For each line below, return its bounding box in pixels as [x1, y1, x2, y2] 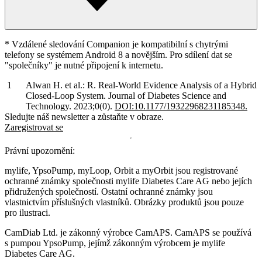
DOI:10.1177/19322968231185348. [115, 101, 247, 111]
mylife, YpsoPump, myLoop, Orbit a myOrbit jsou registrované [5, 165, 238, 175]
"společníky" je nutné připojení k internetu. [5, 60, 163, 70]
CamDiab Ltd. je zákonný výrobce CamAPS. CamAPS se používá [5, 227, 251, 237]
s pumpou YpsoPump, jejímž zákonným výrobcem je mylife [5, 237, 225, 248]
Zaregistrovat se [5, 122, 63, 132]
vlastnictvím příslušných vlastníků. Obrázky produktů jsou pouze [5, 196, 244, 207]
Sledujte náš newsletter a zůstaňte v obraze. [5, 111, 164, 122]
